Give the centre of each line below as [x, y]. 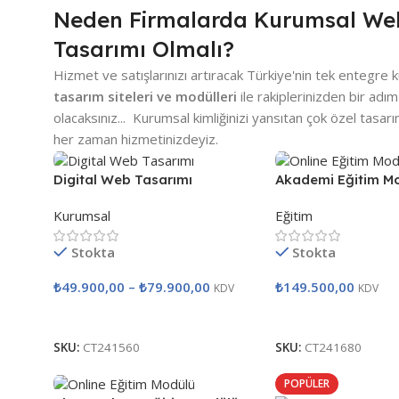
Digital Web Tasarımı [123, 179]
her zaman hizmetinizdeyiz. [136, 139]
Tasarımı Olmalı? [144, 49]
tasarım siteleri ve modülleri [145, 97]
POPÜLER [306, 384]
